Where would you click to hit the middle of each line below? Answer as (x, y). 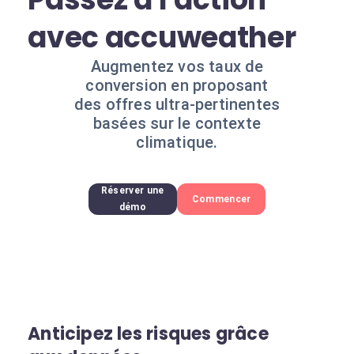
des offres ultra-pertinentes (177, 104)
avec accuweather (162, 38)
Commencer (221, 199)
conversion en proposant (177, 85)
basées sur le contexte (177, 123)
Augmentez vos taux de (177, 66)
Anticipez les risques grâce (148, 334)
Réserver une (132, 190)
